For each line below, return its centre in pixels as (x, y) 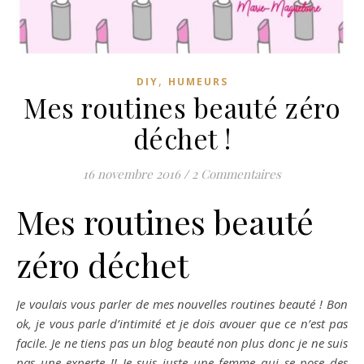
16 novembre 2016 (132, 174)
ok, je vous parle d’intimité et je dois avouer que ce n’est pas (182, 324)
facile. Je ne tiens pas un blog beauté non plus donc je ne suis (182, 343)
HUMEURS (198, 82)
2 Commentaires (236, 174)
